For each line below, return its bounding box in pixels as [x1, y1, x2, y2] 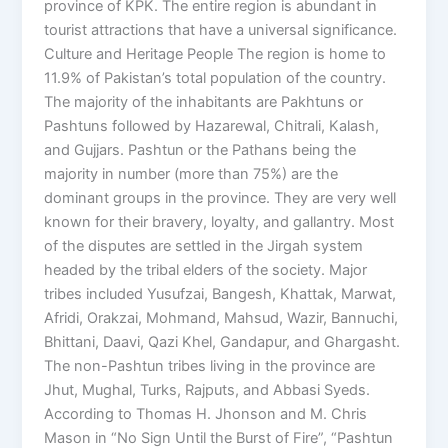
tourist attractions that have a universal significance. [44, 21, 398, 40]
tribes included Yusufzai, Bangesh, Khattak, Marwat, [44, 285, 397, 304]
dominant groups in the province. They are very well [44, 189, 397, 208]
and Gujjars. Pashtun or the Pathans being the [44, 141, 357, 160]
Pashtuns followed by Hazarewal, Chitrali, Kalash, [44, 117, 380, 136]
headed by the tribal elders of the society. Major [44, 261, 368, 280]
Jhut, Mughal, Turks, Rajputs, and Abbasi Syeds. [44, 381, 371, 400]
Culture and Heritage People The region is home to [44, 45, 387, 64]
